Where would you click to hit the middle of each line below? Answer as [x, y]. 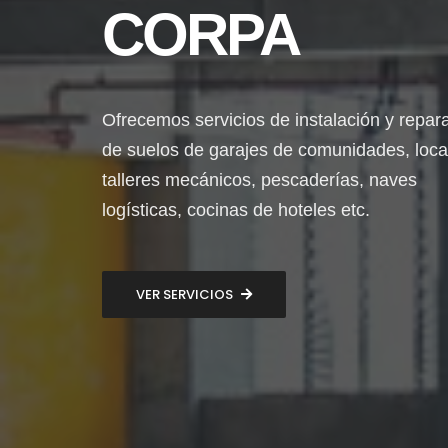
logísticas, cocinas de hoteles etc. [236, 210]
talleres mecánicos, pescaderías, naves [259, 180]
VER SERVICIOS [184, 294]
